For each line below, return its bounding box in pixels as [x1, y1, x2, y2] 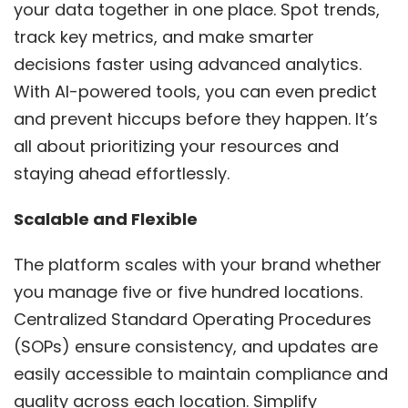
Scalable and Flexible [14, 207, 198, 230]
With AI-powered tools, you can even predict [14, 79, 377, 103]
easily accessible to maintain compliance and [14, 362, 388, 385]
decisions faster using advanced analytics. [14, 52, 362, 76]
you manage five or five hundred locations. [14, 280, 362, 303]
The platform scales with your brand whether [14, 252, 382, 276]
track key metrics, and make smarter [14, 25, 314, 48]
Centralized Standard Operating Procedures [14, 307, 372, 331]
